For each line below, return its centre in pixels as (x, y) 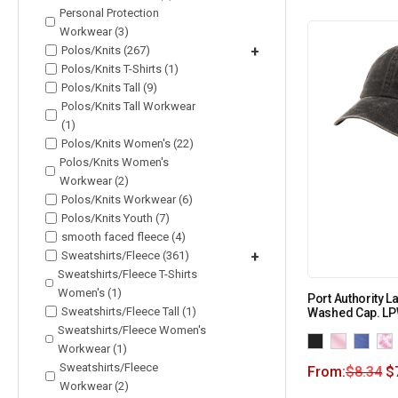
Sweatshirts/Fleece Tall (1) (129, 311)
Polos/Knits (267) (106, 50)
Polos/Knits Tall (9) (109, 87)
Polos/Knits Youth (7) (115, 218)
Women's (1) (90, 292)
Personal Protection (110, 12)
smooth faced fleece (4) (123, 236)
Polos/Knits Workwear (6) (127, 199)
